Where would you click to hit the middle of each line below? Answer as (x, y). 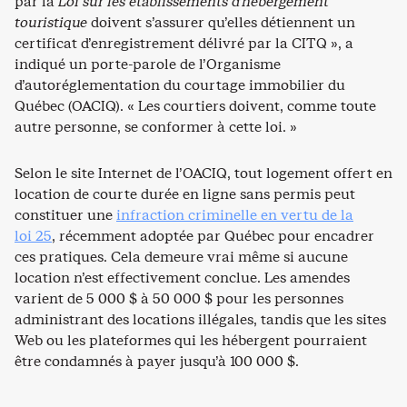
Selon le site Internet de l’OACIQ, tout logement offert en (203, 173)
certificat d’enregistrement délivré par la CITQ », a (184, 43)
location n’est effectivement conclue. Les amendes (182, 277)
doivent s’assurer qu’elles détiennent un (221, 22)
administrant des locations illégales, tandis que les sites (200, 319)
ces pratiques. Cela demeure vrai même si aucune (181, 256)
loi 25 (33, 235)
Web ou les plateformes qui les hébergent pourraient (191, 340)
